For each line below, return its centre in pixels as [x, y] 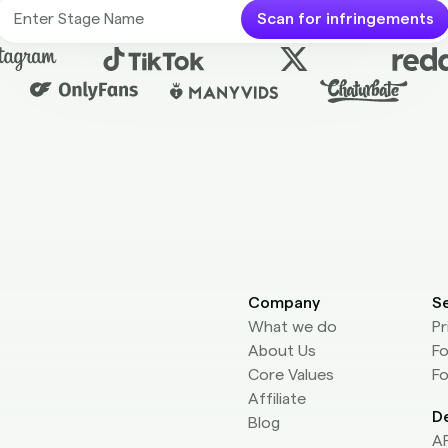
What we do [292, 327]
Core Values [291, 375]
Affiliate [277, 399]
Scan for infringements [346, 19]
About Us [282, 351]
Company [284, 303]
